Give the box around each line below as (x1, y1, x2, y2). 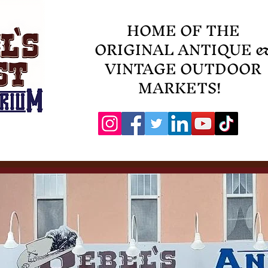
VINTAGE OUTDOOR (105, 52, 261, 86)
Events (80, 141, 103, 150)
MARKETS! (138, 71, 229, 105)
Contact (193, 141, 219, 150)
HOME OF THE (126, 14, 240, 47)
